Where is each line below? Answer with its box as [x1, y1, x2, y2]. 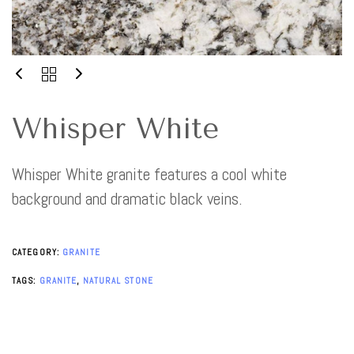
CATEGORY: [12, 246, 62, 258]
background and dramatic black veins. [12, 187, 243, 209]
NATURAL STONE [82, 275, 153, 287]
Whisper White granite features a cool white [12, 163, 287, 185]
